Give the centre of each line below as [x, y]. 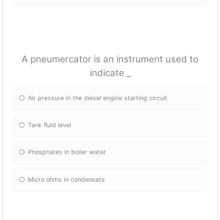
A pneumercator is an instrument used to [110, 59]
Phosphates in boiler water [67, 152]
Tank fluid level [50, 125]
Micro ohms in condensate [67, 179]
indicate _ [110, 73]
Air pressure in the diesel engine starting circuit [98, 98]
